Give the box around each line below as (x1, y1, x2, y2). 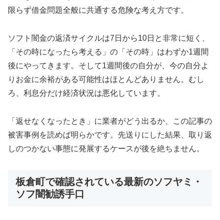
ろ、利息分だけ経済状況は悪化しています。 (8, 89, 165, 98)
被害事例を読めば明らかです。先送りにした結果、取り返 (8, 130, 212, 139)
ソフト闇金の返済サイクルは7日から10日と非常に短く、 (8, 34, 210, 43)
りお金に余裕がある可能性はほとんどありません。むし (8, 75, 204, 84)
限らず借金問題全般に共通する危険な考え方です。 (8, 6, 189, 15)
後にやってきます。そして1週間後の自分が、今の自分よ (8, 61, 209, 70)
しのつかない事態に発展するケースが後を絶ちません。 (8, 144, 204, 153)
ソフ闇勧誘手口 (16, 188, 84, 199)
